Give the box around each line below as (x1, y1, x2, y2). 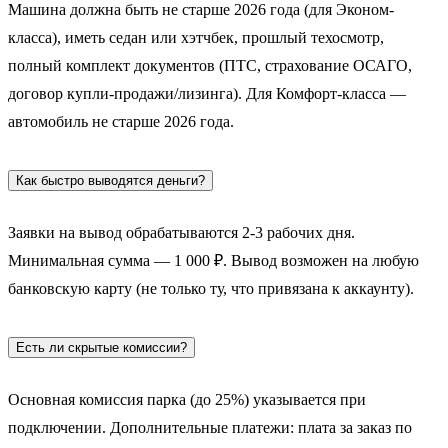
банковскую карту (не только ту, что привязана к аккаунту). (8, 280, 414, 298)
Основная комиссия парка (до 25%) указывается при (8, 390, 366, 408)
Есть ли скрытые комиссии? (16, 339, 187, 355)
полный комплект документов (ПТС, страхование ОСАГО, (8, 57, 412, 75)
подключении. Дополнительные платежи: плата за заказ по (8, 418, 412, 436)
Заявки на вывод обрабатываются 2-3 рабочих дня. (8, 224, 355, 242)
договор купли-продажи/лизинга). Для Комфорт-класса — (8, 85, 406, 103)
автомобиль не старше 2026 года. (8, 113, 234, 131)
